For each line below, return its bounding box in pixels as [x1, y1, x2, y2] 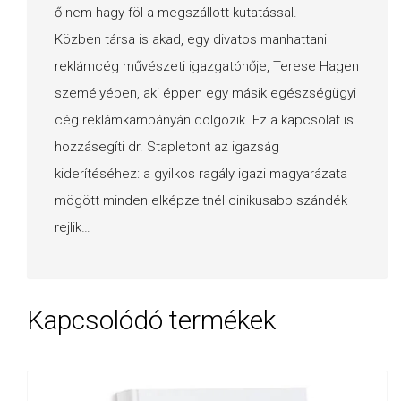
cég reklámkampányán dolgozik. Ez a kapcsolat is [55, 111, 354, 128]
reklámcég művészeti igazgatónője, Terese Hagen [55, 57, 359, 74]
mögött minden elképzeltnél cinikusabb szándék [55, 192, 347, 209]
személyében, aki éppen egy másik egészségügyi [55, 84, 356, 101]
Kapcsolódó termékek [27, 304, 276, 337]
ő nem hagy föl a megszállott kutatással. [55, 4, 297, 21]
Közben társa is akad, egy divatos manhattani [55, 30, 327, 47]
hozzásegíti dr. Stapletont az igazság [55, 138, 279, 155]
